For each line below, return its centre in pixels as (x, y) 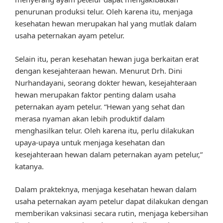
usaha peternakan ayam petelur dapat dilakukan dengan (111, 201)
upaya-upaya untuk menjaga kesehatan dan (90, 142)
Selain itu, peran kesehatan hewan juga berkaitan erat (107, 58)
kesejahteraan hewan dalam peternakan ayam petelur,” (109, 154)
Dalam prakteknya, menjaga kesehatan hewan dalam (106, 189)
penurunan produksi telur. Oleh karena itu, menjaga (104, 12)
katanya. (29, 166)
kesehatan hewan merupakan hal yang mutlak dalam (106, 24)
